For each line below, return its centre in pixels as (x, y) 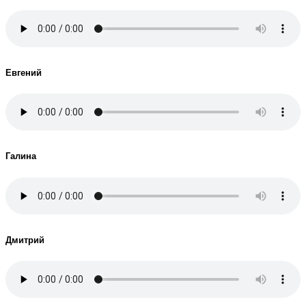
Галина (21, 156)
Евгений (24, 72)
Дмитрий (25, 239)
